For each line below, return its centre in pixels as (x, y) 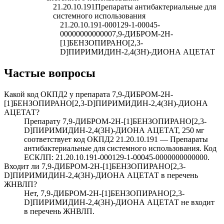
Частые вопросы (50, 73)
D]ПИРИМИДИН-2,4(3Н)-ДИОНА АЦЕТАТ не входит (119, 202)
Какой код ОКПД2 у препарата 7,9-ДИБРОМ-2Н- (88, 94)
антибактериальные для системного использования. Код (120, 148)
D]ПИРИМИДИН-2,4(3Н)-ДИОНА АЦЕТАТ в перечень (101, 175)
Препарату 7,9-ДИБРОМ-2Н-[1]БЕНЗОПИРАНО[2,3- (115, 121)
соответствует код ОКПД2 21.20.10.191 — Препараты (116, 139)
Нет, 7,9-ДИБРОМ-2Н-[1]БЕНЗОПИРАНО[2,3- (104, 193)
